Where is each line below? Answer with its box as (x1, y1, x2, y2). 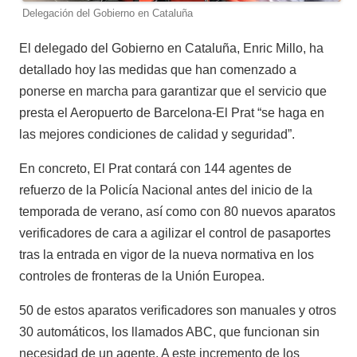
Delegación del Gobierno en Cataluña (22, 6, 193, 19)
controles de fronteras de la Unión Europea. (19, 269, 265, 283)
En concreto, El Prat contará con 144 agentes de (19, 161, 292, 175)
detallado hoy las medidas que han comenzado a (19, 62, 296, 76)
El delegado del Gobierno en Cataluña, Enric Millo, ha (19, 41, 324, 55)
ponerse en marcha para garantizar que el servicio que (19, 84, 327, 98)
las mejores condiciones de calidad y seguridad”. (19, 127, 295, 141)
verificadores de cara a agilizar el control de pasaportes (19, 226, 331, 240)
